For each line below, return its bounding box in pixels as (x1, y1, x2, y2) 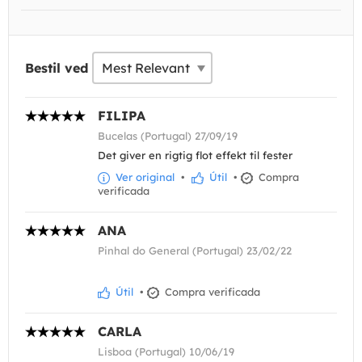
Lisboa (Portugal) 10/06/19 (98, 345, 234, 359)
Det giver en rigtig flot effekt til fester (98, 149, 293, 162)
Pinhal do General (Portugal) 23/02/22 (98, 244, 292, 258)
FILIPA (98, 107, 145, 124)
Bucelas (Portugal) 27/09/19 (98, 129, 238, 143)
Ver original (112, 170, 175, 184)
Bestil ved (25, 60, 88, 77)
